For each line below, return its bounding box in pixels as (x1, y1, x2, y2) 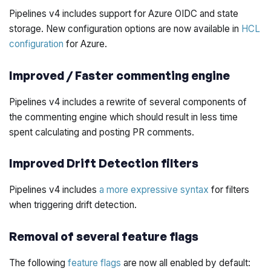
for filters (209, 184, 250, 196)
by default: (203, 256, 251, 269)
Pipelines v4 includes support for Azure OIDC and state (9, 8, 239, 20)
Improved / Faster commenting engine (9, 68, 230, 83)
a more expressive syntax (99, 184, 209, 196)
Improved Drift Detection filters (9, 156, 199, 171)
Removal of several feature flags (9, 229, 199, 244)
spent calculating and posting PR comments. (9, 126, 195, 138)
